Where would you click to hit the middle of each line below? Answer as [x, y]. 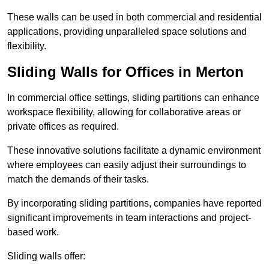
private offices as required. [63, 127]
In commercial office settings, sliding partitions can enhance [133, 98]
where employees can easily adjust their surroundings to [127, 165]
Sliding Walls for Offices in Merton [125, 72]
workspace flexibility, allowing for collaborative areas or [124, 112]
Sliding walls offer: [46, 256]
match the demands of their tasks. [78, 180]
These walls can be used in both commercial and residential [134, 17]
